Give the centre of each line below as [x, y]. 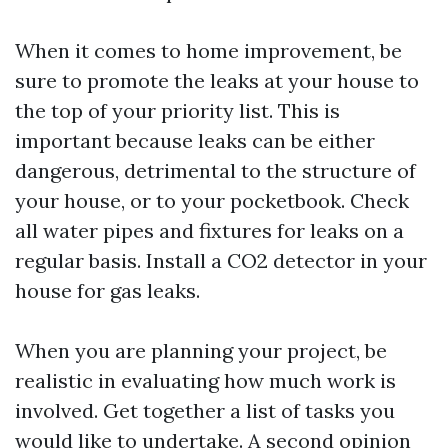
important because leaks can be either [195, 140]
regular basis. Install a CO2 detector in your [221, 260]
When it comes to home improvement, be [208, 50]
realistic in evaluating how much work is [205, 380]
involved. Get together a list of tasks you [205, 410]
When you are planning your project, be [201, 350]
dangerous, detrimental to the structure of [215, 170]
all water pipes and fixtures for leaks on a [209, 230]
